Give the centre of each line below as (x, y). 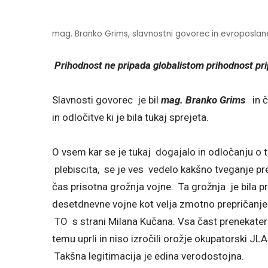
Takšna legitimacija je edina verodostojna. (148, 256)
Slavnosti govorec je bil (105, 100)
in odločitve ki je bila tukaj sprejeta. (130, 117)
